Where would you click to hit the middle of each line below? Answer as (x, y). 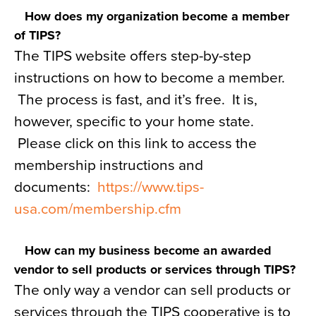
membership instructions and (109, 165)
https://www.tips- (151, 187)
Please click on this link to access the (135, 144)
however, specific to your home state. (134, 122)
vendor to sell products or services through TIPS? (155, 269)
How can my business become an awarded (143, 250)
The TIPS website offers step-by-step (133, 56)
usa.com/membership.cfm (98, 209)
